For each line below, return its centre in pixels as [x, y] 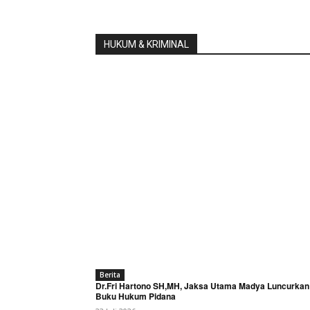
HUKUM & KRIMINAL [146, 45]
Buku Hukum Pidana [136, 296]
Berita [110, 274]
